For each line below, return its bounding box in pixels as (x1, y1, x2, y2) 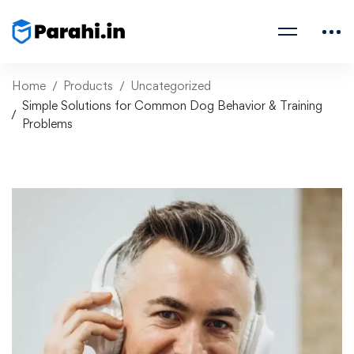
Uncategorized (130, 78, 211, 93)
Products (63, 78, 113, 93)
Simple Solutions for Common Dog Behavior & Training (22, 98, 322, 113)
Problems (22, 116, 73, 131)
